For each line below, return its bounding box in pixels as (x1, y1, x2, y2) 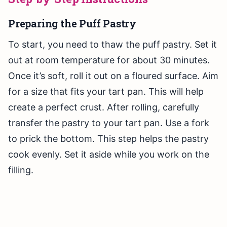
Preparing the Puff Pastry (8, 17, 136, 30)
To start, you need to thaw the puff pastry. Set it (8, 39, 217, 50)
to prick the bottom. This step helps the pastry (8, 133, 209, 144)
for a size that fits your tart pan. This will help (8, 86, 204, 97)
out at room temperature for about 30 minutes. (8, 55, 210, 66)
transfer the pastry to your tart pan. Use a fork (8, 118, 209, 129)
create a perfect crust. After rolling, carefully (8, 102, 199, 113)
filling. (8, 165, 33, 176)
